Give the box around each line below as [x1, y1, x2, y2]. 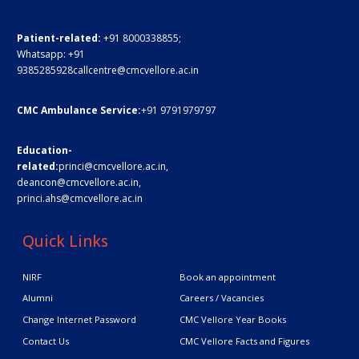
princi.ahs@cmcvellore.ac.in [17, 192, 143, 206]
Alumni [22, 292, 53, 305]
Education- [17, 143, 72, 158]
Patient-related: [17, 31, 101, 46]
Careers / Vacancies [179, 292, 264, 305]
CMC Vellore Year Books [179, 313, 287, 326]
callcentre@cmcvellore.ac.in [73, 63, 199, 78]
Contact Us [22, 334, 69, 347]
